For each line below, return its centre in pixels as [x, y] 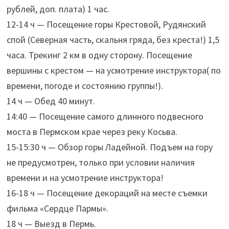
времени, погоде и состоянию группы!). [85, 85]
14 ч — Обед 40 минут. [51, 101]
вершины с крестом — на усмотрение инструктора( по [113, 70]
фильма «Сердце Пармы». [57, 208]
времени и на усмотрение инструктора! [85, 177]
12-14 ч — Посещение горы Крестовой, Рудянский [106, 24]
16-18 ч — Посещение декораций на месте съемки [107, 193]
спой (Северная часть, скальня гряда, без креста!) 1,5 [113, 39]
